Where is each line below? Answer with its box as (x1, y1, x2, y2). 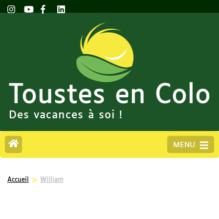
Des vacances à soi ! (8, 110, 123, 121)
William (40, 177, 64, 183)
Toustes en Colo (8, 82, 211, 109)
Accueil (7, 177, 29, 183)
